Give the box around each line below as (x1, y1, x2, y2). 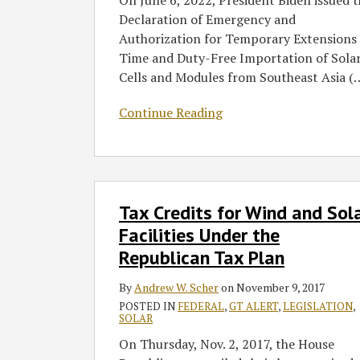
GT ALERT (229, 299, 278, 314)
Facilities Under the (119, 223, 280, 248)
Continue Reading (119, 104, 223, 122)
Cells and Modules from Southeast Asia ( (119, 68, 354, 87)
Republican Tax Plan (119, 245, 284, 271)
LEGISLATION (283, 299, 353, 314)
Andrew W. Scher (134, 280, 219, 296)
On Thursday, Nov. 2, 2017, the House (119, 335, 334, 354)
